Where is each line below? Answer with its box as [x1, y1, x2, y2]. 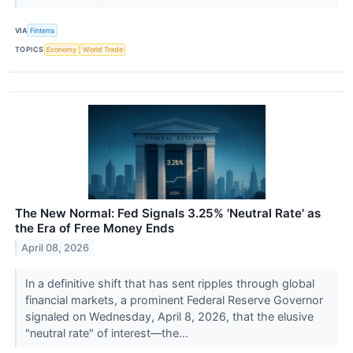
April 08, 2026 [21, 241, 90, 254]
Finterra [30, 25, 55, 35]
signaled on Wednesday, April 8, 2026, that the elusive [24, 309, 314, 323]
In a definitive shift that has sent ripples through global [24, 276, 314, 290]
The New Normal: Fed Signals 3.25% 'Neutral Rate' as [15, 205, 321, 221]
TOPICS [15, 45, 44, 54]
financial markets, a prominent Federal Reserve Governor [24, 292, 323, 307]
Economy [46, 45, 77, 54]
